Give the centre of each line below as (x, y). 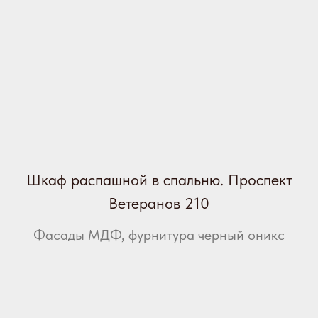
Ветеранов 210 (159, 203)
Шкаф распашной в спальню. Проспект (159, 180)
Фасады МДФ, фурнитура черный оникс (159, 235)
